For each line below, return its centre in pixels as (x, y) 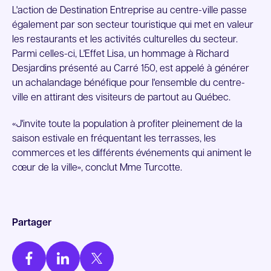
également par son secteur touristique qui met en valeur (133, 25)
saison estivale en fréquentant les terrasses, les (114, 139)
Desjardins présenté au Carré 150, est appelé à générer (131, 69)
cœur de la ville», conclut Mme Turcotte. (97, 168)
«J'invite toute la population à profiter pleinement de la (127, 125)
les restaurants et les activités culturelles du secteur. (125, 40)
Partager (32, 223)
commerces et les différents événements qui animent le (132, 154)
